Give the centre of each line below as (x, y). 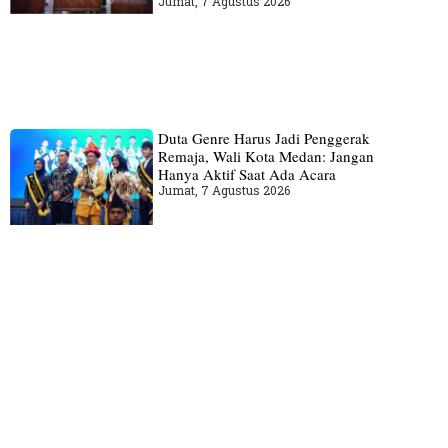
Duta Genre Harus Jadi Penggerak (263, 138)
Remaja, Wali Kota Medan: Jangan (265, 156)
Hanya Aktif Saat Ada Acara (246, 174)
